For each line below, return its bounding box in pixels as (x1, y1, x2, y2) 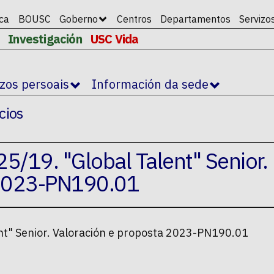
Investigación (8, 31, 82, 47)
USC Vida (91, 31, 139, 47)
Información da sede (92, 76, 209, 93)
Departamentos (160, 13, 231, 25)
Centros (116, 13, 152, 25)
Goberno (59, 13, 98, 25)
